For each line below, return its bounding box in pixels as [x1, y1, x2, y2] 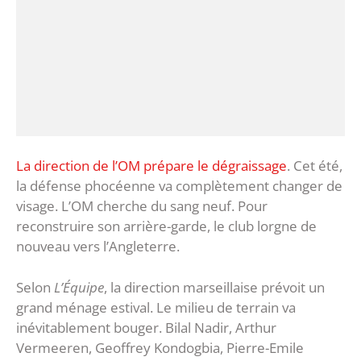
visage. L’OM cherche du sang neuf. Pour [16, 197, 268, 216]
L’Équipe [54, 277, 104, 297]
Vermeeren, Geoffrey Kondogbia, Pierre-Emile [16, 338, 304, 357]
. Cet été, [287, 156, 342, 176]
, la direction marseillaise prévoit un [104, 277, 325, 297]
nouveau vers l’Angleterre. [16, 237, 180, 256]
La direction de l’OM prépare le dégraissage [16, 156, 287, 176]
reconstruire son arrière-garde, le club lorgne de [16, 217, 317, 236]
